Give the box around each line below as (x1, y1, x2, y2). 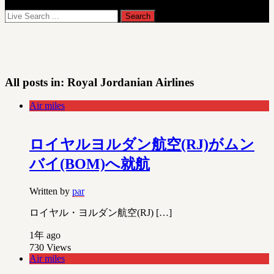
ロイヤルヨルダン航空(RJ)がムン (29, 136, 254, 153)
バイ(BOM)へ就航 (29, 156, 150, 172)
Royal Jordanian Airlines (67, 75, 194, 89)
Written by (29, 186, 72, 197)
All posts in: (5, 75, 67, 89)
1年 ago (29, 230, 61, 241)
